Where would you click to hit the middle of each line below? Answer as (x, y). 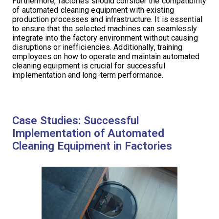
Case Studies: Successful (76, 120)
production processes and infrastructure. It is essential (107, 19)
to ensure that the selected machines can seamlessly (105, 28)
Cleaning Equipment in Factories (92, 145)
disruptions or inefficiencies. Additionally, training (98, 47)
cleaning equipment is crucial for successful (89, 66)
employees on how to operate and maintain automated (106, 56)
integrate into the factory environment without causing (105, 38)
